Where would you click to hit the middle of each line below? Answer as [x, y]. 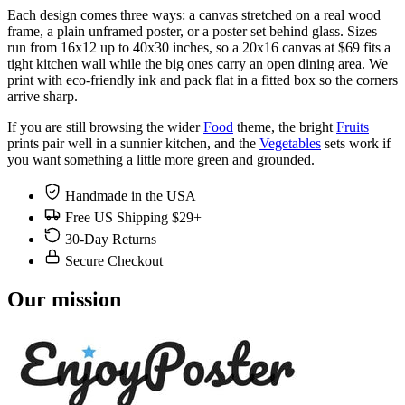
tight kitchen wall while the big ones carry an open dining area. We [198, 64]
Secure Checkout [114, 261]
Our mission [64, 300]
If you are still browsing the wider [105, 127]
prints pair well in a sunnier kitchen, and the [133, 144]
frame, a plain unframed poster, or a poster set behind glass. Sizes [192, 32]
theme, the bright [285, 127]
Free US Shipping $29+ [133, 218]
